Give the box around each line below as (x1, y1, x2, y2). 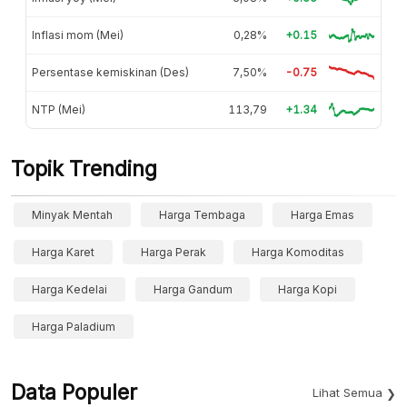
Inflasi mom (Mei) (32, 27, 124, 42)
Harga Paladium (32, 319, 115, 333)
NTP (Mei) (32, 102, 85, 116)
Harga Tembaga (158, 207, 245, 222)
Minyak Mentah (32, 207, 113, 222)
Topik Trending (11, 155, 157, 182)
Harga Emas (291, 207, 355, 222)
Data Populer (11, 379, 137, 405)
